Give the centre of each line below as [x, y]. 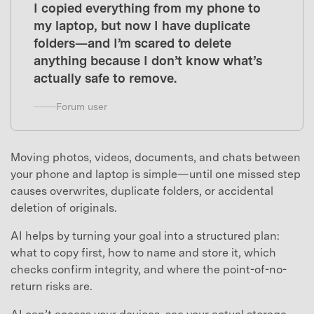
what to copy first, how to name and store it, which [143, 252]
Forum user [82, 107]
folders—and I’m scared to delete [132, 43]
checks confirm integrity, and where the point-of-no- [149, 269]
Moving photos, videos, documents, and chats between [156, 157]
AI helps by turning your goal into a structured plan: [145, 235]
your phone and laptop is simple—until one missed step [156, 174]
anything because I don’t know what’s [148, 61]
